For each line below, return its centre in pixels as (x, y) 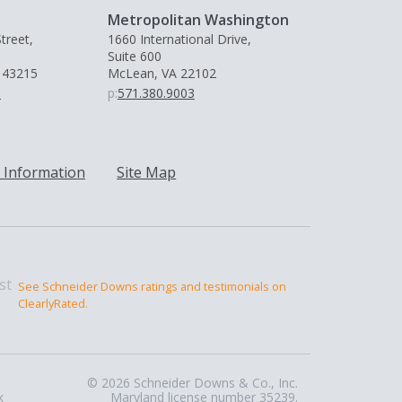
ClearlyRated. (53, 304)
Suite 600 (134, 57)
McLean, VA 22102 (162, 74)
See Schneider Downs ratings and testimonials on (153, 287)
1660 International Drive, (179, 39)
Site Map (147, 173)
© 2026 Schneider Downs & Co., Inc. (192, 383)
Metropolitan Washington (198, 20)
